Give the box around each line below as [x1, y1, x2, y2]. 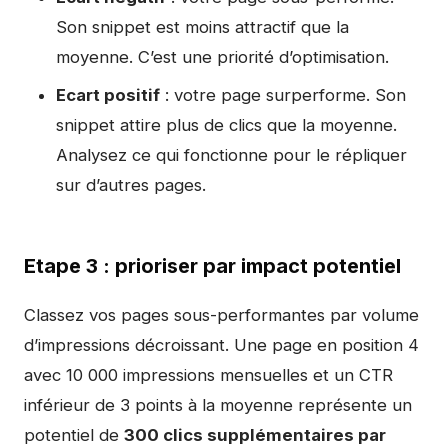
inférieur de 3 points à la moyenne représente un [24, 395, 412, 415]
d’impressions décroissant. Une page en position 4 [24, 335, 419, 355]
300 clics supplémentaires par [124, 425, 386, 445]
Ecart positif [56, 85, 160, 105]
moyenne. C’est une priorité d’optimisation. [56, 47, 389, 67]
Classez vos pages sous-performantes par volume [24, 305, 419, 325]
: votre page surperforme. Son [160, 85, 406, 105]
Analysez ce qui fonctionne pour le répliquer [56, 145, 407, 165]
